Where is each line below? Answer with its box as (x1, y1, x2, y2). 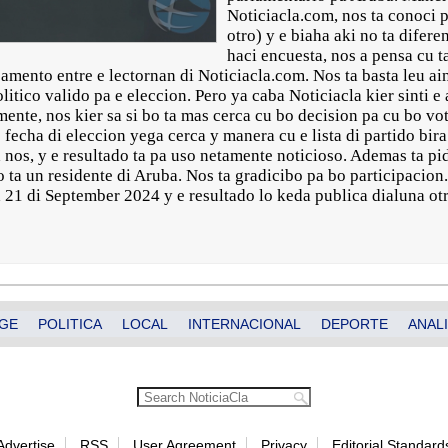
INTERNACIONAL (188, 316, 301, 332)
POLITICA (38, 316, 102, 332)
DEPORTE (321, 316, 388, 332)
